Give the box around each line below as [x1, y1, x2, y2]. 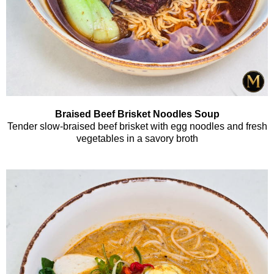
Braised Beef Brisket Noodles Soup [54, 109, 220, 120]
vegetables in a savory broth [76, 133, 198, 144]
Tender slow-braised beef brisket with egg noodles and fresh [7, 121, 267, 132]
